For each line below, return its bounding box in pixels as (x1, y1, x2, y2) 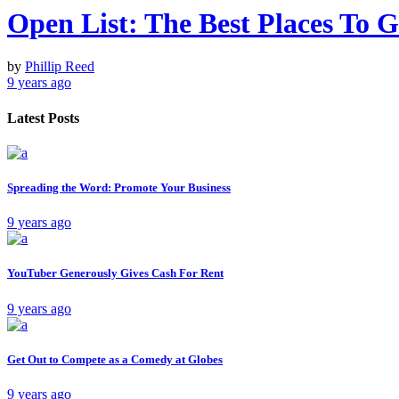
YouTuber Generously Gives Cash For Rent (7, 266, 224, 281)
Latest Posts (7, 110, 79, 126)
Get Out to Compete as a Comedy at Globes (7, 352, 223, 366)
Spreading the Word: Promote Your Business (7, 181, 231, 195)
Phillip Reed (25, 59, 94, 75)
